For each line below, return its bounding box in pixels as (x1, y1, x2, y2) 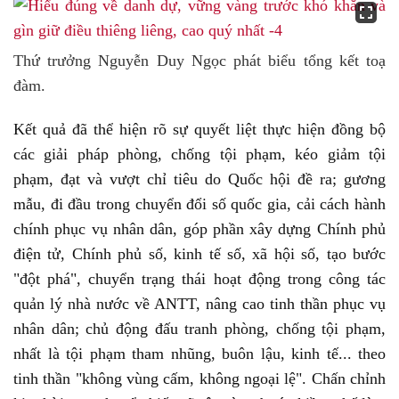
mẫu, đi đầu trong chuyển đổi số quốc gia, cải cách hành (13, 195, 386, 213)
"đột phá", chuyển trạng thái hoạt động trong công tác (13, 270, 386, 288)
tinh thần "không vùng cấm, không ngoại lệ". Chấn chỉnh (13, 370, 386, 387)
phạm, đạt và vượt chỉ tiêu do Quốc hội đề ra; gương (13, 170, 386, 188)
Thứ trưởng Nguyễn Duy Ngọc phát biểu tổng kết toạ (13, 52, 386, 69)
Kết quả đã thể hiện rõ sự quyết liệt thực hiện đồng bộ (13, 120, 386, 138)
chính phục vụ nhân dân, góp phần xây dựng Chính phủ (13, 220, 386, 238)
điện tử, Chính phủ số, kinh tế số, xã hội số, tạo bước (13, 245, 386, 263)
